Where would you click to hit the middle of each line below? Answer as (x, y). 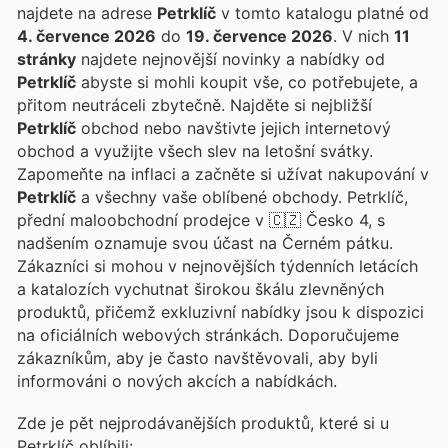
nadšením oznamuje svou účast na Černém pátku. (205, 242)
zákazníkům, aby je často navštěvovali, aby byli (197, 357)
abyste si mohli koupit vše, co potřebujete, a (247, 81)
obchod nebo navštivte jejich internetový (233, 127)
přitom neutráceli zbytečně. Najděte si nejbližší (194, 104)
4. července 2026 (86, 35)
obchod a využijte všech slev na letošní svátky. (195, 150)
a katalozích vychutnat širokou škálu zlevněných (200, 288)
